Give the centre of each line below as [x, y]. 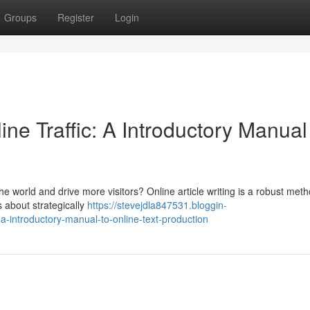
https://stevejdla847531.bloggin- [157, 205]
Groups [20, 17]
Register [76, 17]
